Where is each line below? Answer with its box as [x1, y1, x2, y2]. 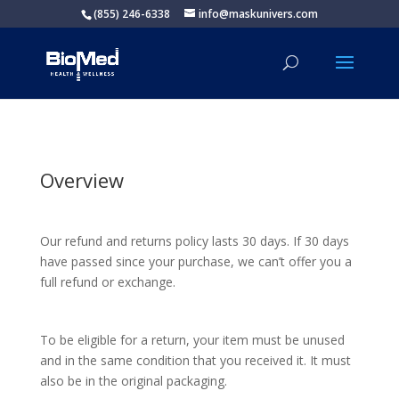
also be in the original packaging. [39, 372, 227, 389]
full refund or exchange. [39, 273, 175, 290]
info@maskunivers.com [198, 6, 318, 21]
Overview [39, 167, 124, 193]
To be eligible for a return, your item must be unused [39, 331, 345, 348]
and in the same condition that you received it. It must [39, 352, 351, 369]
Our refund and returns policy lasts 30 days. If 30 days [39, 232, 349, 249]
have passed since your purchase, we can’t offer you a [39, 253, 352, 270]
